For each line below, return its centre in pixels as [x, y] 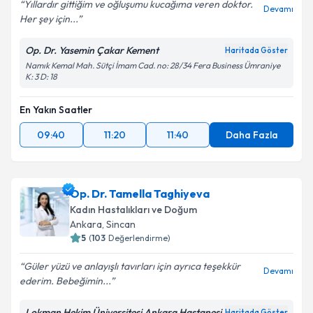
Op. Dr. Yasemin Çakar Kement [92, 50]
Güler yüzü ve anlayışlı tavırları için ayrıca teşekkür [132, 266]
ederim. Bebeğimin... [65, 281]
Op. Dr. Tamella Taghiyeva [140, 194]
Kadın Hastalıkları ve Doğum [133, 210]
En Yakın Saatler [56, 110]
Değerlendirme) [139, 238]
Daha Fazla [252, 135]
